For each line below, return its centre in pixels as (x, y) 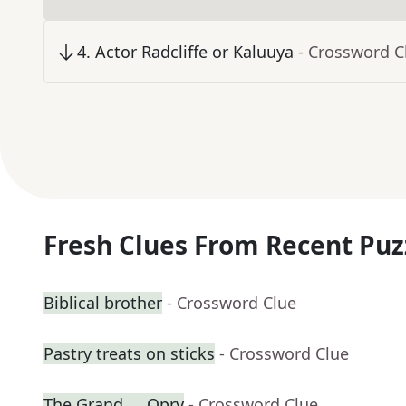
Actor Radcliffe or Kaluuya (194, 52)
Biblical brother (103, 303)
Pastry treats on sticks (129, 354)
